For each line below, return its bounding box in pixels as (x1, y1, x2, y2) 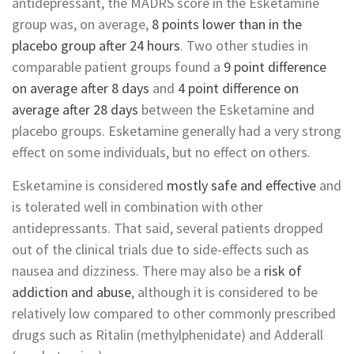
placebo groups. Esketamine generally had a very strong (12, 121, 341, 140)
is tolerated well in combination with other (12, 197, 263, 216)
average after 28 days (12, 100, 138, 119)
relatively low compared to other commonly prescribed (12, 303, 336, 322)
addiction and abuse (12, 282, 131, 301)
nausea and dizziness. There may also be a (12, 261, 264, 280)
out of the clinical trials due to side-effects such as (12, 239, 309, 258)
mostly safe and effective (167, 175, 316, 194)
